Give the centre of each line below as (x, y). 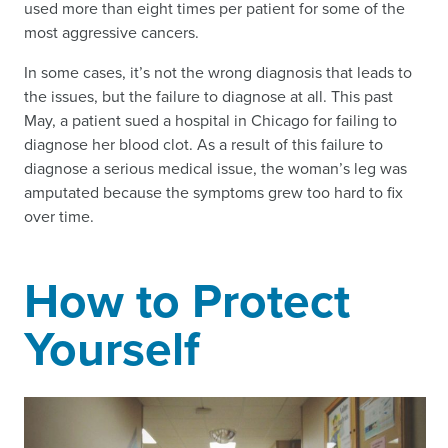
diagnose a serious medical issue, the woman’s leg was (215, 168)
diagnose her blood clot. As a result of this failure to (203, 144)
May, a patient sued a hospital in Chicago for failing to (210, 120)
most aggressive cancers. (111, 32)
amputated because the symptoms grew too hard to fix (213, 192)
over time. (59, 216)
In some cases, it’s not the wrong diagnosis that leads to (218, 72)
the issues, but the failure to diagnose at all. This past (208, 96)
